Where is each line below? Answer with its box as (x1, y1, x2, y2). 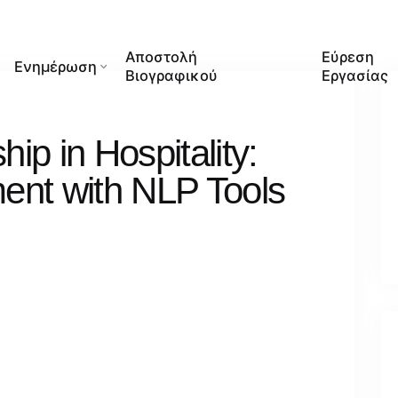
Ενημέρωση (13, 57, 97, 76)
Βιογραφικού (125, 67, 219, 85)
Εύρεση (322, 48, 375, 67)
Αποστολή (125, 48, 198, 67)
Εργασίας (322, 67, 389, 85)
